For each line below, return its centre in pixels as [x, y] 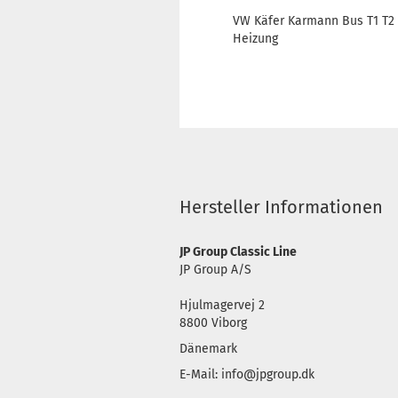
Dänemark [208, 349]
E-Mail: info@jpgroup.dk [247, 374]
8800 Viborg [213, 323]
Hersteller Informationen [281, 207]
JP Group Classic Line [238, 252]
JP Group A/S [215, 270]
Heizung [255, 39]
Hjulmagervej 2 [222, 305]
